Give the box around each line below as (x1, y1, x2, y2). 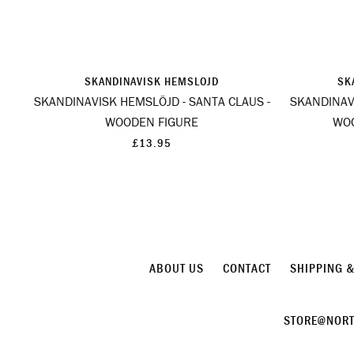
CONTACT (222, 262, 271, 275)
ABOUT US (149, 262, 204, 275)
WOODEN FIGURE (105, 115, 198, 129)
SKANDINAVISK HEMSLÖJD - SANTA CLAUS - (33, 95, 270, 108)
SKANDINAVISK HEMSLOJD (85, 75, 219, 88)
